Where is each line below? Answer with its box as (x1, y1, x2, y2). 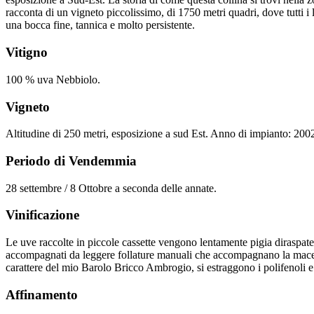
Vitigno (6, 45, 48, 60)
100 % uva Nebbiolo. (6, 73, 100, 86)
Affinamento (6, 287, 78, 302)
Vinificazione (6, 207, 79, 223)
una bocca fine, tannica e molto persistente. (6, 19, 195, 32)
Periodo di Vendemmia (6, 153, 137, 168)
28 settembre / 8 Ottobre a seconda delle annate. (6, 182, 217, 194)
